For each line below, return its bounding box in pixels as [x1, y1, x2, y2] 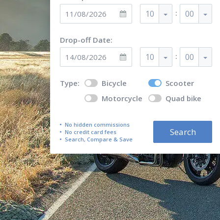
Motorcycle [102, 93, 142, 103]
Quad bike [165, 93, 201, 103]
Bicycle [102, 78, 127, 88]
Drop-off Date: [60, 35, 112, 45]
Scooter [165, 78, 194, 88]
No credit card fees [65, 128, 116, 136]
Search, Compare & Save [65, 136, 133, 143]
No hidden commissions [65, 121, 130, 128]
